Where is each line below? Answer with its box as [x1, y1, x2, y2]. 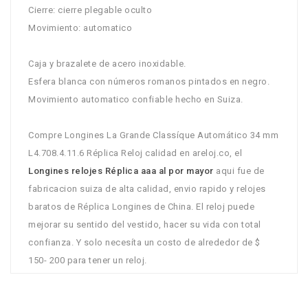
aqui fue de [216, 165, 265, 176]
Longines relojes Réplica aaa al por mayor [28, 165, 216, 176]
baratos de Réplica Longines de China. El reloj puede [28, 201, 254, 212]
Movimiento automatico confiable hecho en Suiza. [28, 93, 243, 104]
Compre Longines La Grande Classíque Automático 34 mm [28, 129, 278, 140]
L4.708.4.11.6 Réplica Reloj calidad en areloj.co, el [28, 147, 242, 158]
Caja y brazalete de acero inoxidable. [28, 58, 186, 69]
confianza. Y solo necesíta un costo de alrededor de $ [28, 236, 261, 247]
